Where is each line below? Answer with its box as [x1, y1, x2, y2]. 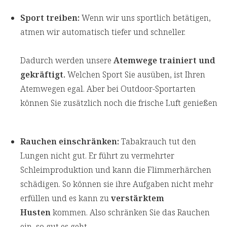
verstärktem [111, 193, 164, 204]
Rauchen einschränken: [20, 136, 119, 147]
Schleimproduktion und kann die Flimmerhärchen [20, 164, 211, 176]
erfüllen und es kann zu [20, 193, 111, 204]
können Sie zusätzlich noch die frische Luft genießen [20, 97, 217, 109]
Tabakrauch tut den [119, 136, 196, 147]
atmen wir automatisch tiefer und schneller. [20, 26, 185, 38]
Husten [20, 207, 51, 218]
